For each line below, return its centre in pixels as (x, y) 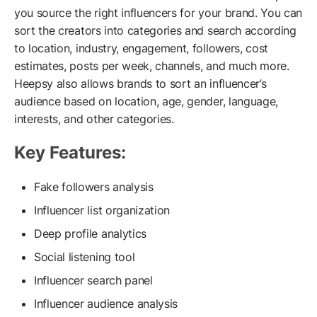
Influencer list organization (102, 211)
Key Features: (70, 153)
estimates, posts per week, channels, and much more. (152, 66)
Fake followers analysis (94, 187)
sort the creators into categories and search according (155, 31)
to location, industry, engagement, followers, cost (141, 48)
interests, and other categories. (94, 119)
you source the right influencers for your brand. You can (158, 13)
